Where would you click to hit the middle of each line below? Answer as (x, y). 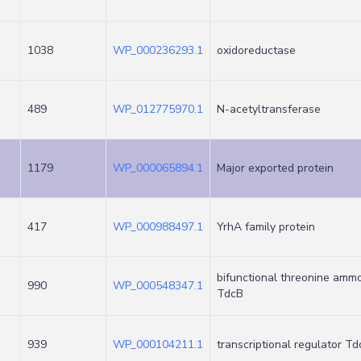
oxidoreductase (256, 50)
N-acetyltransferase (269, 109)
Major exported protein (275, 168)
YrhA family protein (266, 227)
